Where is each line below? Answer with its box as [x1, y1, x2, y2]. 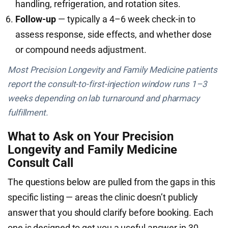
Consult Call [8, 156, 73, 170]
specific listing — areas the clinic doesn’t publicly [8, 192, 198, 203]
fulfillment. [8, 107, 48, 118]
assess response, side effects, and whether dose [15, 29, 212, 40]
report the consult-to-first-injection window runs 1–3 [8, 79, 207, 89]
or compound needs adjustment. [15, 44, 147, 55]
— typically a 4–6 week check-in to [56, 14, 195, 24]
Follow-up [15, 14, 56, 24]
